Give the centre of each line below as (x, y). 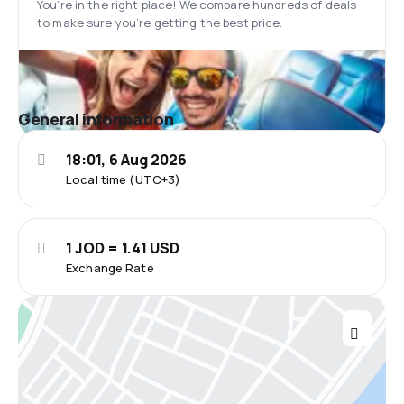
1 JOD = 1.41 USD (123, 248)
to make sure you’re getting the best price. (160, 23)
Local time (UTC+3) (124, 179)
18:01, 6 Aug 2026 (127, 160)
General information (96, 119)
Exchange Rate (110, 268)
